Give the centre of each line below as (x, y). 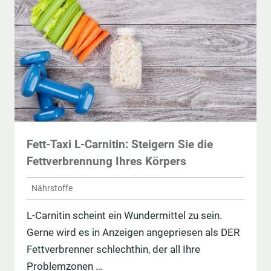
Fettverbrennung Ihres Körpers (106, 162)
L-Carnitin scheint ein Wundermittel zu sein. (124, 215)
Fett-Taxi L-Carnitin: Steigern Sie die (120, 145)
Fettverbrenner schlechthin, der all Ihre (113, 249)
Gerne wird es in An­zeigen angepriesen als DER (133, 232)
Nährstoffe (52, 188)
